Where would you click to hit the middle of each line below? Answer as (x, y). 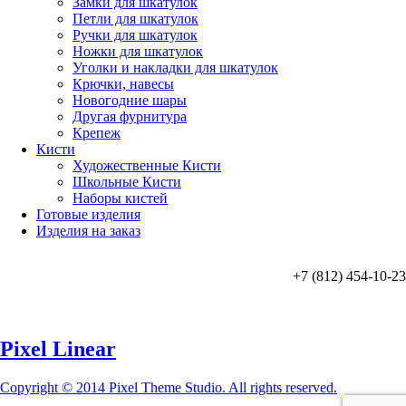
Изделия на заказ (88, 231)
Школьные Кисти (127, 182)
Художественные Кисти (147, 166)
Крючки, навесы (123, 84)
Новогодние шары (130, 101)
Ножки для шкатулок (138, 52)
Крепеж (97, 133)
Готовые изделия (88, 215)
